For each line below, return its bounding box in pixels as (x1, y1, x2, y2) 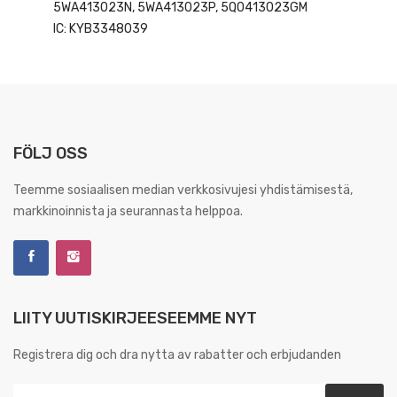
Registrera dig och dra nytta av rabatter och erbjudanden (13, 346, 341, 362)
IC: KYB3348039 (53, 20, 148, 36)
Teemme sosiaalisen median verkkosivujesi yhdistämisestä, (13, 182, 353, 198)
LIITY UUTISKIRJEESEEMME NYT (13, 307, 257, 328)
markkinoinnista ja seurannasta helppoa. (13, 203, 243, 219)
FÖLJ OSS (13, 143, 88, 163)
